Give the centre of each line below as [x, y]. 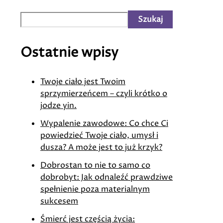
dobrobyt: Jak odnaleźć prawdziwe [107, 177]
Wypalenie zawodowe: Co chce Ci [104, 124]
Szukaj [150, 19]
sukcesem [59, 201]
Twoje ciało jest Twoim [83, 82]
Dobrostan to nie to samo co [95, 166]
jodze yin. [58, 106]
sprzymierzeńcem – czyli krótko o [104, 94]
